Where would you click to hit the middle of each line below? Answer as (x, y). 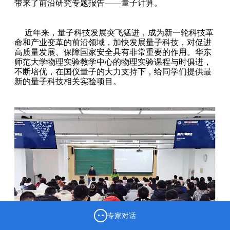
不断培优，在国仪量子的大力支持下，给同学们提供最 (113, 72)
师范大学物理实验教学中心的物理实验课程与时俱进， (113, 62)
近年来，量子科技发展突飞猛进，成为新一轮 (107, 33)
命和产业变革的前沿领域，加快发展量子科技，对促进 (113, 42)
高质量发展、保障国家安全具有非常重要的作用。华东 (113, 52)
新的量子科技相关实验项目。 (68, 81)
